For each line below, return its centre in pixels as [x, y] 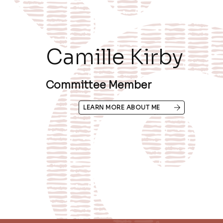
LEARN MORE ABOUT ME [122, 108]
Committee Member [98, 85]
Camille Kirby [114, 57]
